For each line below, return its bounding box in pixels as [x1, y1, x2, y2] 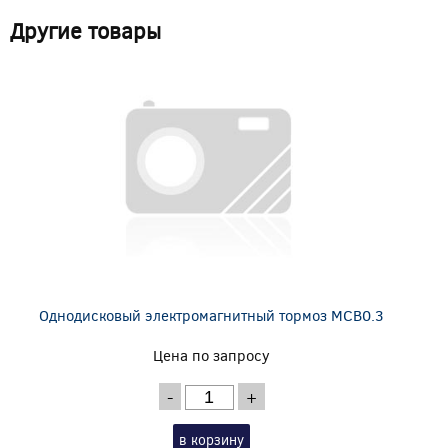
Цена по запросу [153, 345, 271, 366]
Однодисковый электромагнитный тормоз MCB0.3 [39, 305, 385, 326]
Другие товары [10, 15, 161, 46]
